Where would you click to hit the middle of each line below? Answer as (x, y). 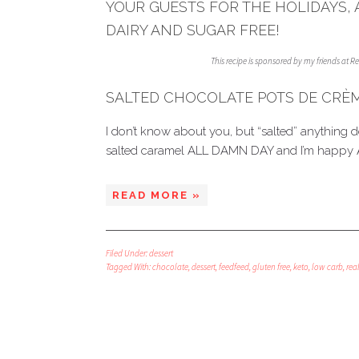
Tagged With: (129, 267)
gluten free (271, 267)
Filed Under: (127, 253)
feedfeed (234, 267)
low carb (327, 267)
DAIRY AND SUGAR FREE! (193, 30)
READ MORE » (157, 195)
